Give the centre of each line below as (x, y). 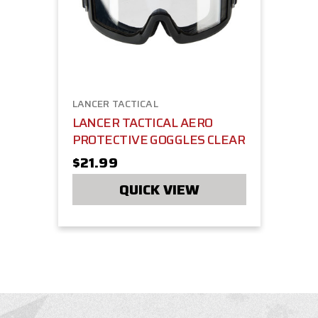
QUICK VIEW (159, 190)
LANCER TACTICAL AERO (142, 123)
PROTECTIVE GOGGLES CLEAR (159, 140)
